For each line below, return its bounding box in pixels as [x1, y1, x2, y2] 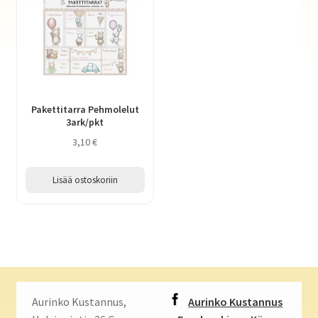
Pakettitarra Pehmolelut [31, 103, 139, 116]
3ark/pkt [66, 116, 104, 129]
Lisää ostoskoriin [52, 173, 118, 186]
